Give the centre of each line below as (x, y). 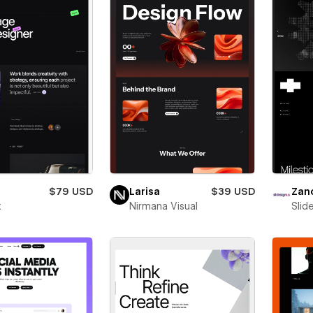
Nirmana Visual (163, 206)
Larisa (144, 192)
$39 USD (233, 192)
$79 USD (71, 192)
